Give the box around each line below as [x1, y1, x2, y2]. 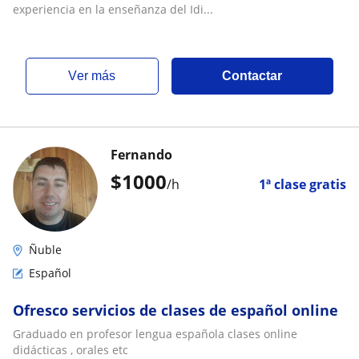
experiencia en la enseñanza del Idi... [13, 2, 213, 17]
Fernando [111, 146, 172, 163]
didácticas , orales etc [13, 342, 128, 357]
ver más [77, 69, 116, 83]
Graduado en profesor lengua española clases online [13, 326, 297, 341]
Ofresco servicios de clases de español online [13, 301, 338, 320]
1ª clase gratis [259, 175, 346, 193]
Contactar [222, 69, 283, 83]
